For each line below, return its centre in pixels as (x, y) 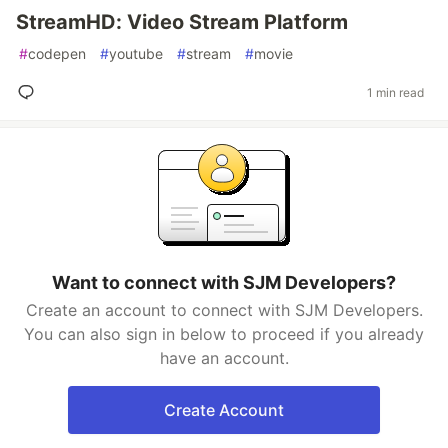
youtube (136, 53)
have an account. (224, 358)
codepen (57, 53)
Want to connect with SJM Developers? (224, 282)
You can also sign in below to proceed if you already (224, 334)
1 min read (395, 92)
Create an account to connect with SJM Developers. (224, 310)
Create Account (224, 410)
